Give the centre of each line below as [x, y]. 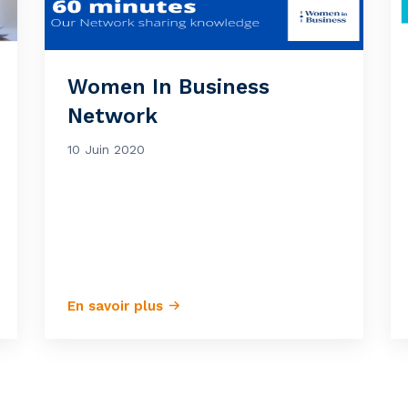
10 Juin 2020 [106, 149]
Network [112, 116]
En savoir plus [117, 306]
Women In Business [168, 87]
